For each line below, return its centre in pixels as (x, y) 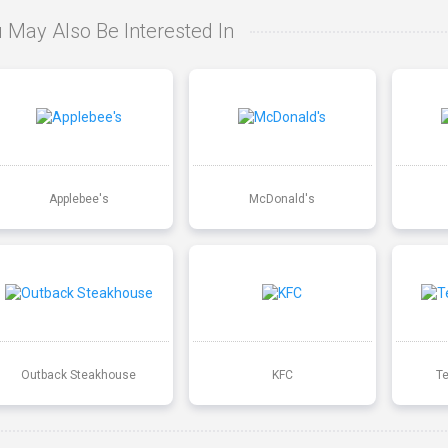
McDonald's (282, 198)
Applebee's (78, 198)
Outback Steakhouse (79, 374)
